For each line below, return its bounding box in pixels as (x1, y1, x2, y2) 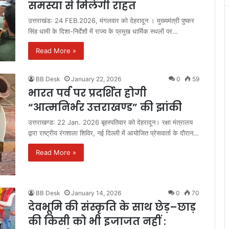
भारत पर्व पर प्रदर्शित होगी (28, 86, 147, 101)
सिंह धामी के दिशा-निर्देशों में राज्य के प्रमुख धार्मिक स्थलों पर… (28, 27, 178, 35)
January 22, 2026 (71, 75, 121, 83)
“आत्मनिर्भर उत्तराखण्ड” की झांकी (28, 100, 182, 115)
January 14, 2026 (71, 189, 121, 197)
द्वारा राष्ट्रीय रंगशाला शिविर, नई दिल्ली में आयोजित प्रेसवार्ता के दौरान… (28, 129, 199, 138)
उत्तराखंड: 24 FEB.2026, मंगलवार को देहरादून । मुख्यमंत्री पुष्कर (28, 16, 194, 25)
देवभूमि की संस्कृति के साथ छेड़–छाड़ (28, 199, 196, 214)
